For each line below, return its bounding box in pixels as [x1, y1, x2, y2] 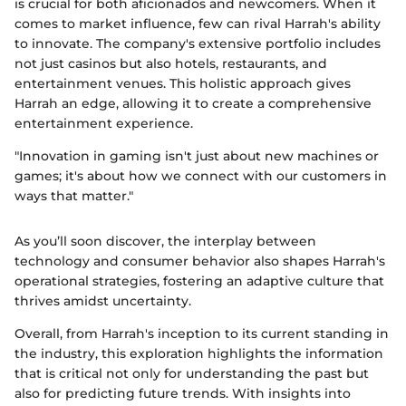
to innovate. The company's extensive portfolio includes [14, 34, 381, 52]
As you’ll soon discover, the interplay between [14, 232, 316, 249]
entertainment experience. [14, 114, 193, 131]
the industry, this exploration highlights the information [14, 344, 383, 362]
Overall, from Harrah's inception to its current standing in [14, 324, 389, 342]
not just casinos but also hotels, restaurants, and [14, 54, 327, 72]
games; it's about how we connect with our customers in [14, 167, 387, 184]
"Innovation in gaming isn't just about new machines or [14, 147, 379, 164]
